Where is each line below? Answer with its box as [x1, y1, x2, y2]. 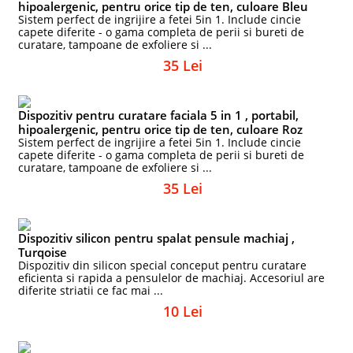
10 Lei [163, 302, 203, 321]
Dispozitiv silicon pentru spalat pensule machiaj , [18, 230, 295, 246]
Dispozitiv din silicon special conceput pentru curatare [18, 258, 307, 273]
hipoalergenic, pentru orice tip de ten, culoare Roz [18, 121, 303, 137]
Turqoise [18, 244, 68, 260]
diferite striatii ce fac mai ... [18, 283, 164, 298]
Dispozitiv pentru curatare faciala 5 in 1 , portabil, [18, 107, 299, 123]
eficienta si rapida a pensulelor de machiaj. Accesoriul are [18, 270, 325, 285]
